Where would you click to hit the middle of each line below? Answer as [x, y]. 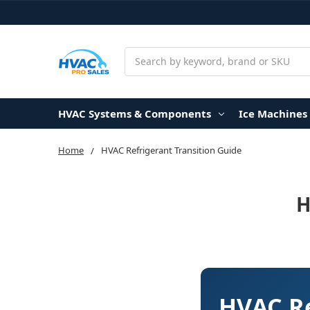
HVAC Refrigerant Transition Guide [171, 150]
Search [140, 54]
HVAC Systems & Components [135, 113]
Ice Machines [273, 113]
